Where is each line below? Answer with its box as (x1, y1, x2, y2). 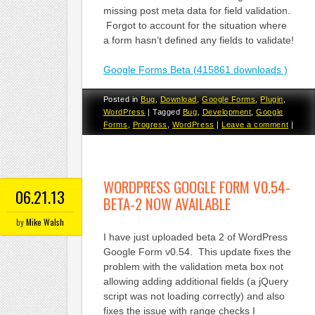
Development (202, 108, 252, 117)
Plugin (260, 95, 283, 104)
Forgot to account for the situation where (103, 20, 287, 32)
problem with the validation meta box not (103, 260, 283, 272)
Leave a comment (221, 120, 289, 129)
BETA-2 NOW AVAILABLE (103, 192, 231, 214)
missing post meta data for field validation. (103, 5, 290, 17)
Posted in (103, 95, 141, 104)
